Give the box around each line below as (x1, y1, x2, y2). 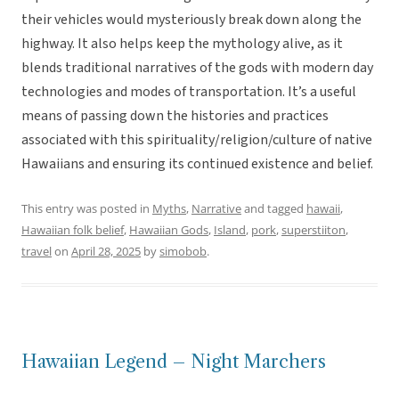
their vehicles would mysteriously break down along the (21, 10, 362, 30)
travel (21, 243, 52, 260)
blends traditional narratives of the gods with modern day (21, 58, 373, 78)
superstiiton (281, 222, 346, 239)
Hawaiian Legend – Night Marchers (21, 351, 326, 373)
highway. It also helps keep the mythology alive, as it (21, 34, 343, 54)
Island (214, 222, 246, 239)
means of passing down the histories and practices (21, 106, 329, 126)
